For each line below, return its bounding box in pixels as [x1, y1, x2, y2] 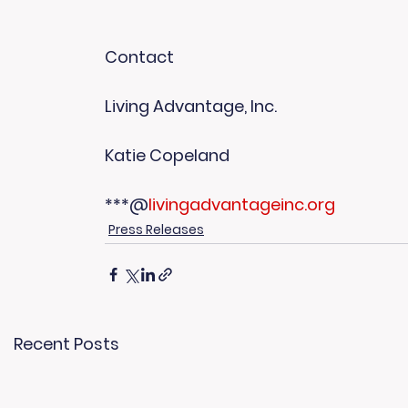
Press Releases [108, 220, 204, 239]
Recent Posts [14, 332, 119, 355]
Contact [105, 46, 174, 68]
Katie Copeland [105, 144, 229, 167]
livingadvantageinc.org [148, 193, 335, 216]
